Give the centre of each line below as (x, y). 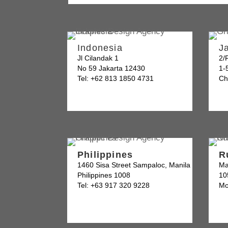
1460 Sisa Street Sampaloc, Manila (134, 165)
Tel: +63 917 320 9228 (113, 185)
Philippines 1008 (104, 175)
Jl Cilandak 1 (98, 58)
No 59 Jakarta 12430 (111, 68)
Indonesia (100, 48)
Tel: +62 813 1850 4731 (116, 78)
